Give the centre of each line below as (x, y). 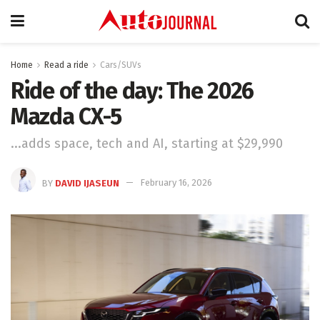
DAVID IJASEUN (87, 183)
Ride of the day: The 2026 (132, 91)
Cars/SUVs (121, 65)
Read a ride (66, 65)
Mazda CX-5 (66, 116)
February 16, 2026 (176, 183)
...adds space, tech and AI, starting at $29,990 (147, 143)
